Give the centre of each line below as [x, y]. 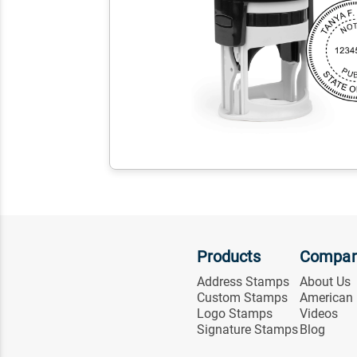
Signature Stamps [247, 330]
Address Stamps [243, 282]
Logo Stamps [234, 314]
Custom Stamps [242, 298]
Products [229, 257]
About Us [326, 282]
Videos [319, 314]
